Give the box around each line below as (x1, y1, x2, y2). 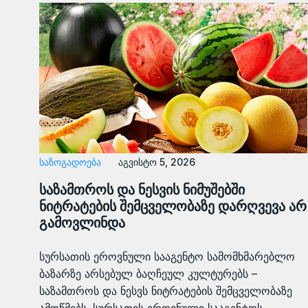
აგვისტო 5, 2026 (118, 156, 195, 168)
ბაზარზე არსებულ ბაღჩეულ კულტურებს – (39, 267, 257, 281)
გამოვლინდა (39, 214, 125, 232)
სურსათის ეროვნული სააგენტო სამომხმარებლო (39, 250, 295, 264)
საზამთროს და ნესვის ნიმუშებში (39, 181, 245, 199)
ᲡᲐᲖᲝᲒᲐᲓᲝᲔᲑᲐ (39, 156, 101, 168)
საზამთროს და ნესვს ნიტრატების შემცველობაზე (39, 284, 292, 298)
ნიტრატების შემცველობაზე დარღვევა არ (39, 198, 307, 215)
